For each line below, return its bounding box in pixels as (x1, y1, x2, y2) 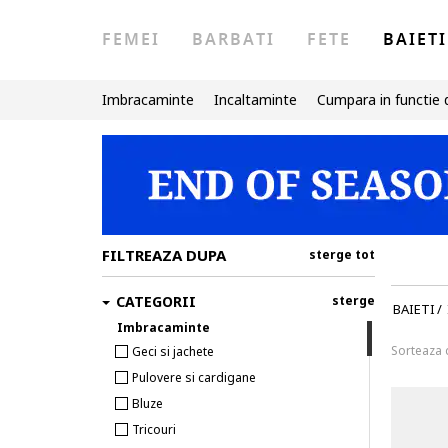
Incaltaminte (214, 90, 297, 109)
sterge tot (309, 246, 375, 263)
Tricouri (132, 421, 176, 438)
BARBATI (192, 28, 275, 52)
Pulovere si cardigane (132, 369, 256, 386)
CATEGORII (116, 292, 196, 311)
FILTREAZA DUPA (102, 245, 226, 265)
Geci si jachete (132, 343, 214, 360)
